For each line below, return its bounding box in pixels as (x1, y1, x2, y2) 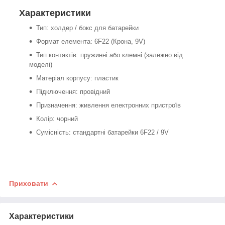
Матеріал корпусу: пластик (36, 74, 119, 82)
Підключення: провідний (36, 87, 110, 95)
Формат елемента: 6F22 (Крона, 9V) (36, 37, 145, 45)
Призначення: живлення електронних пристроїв (36, 101, 181, 109)
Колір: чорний (36, 115, 78, 123)
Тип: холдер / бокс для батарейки (36, 24, 139, 32)
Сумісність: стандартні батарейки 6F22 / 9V (36, 128, 169, 136)
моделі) (29, 60, 52, 68)
